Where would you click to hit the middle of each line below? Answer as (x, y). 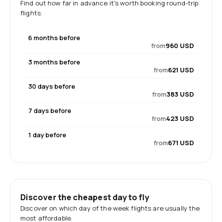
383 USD (180, 94)
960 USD (180, 46)
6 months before (54, 38)
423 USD (180, 118)
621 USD (181, 70)
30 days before (52, 86)
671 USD (181, 143)
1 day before (47, 135)
